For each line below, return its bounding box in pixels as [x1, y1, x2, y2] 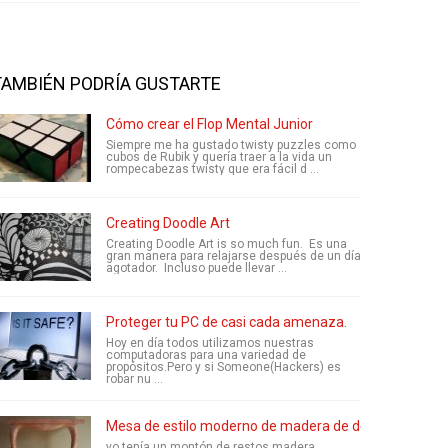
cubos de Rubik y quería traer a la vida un [106, 150, 332, 164]
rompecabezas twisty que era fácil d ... [106, 162, 319, 176]
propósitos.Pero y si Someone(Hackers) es [106, 360, 341, 374]
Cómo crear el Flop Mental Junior [106, 116, 313, 132]
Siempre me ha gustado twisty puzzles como [106, 138, 356, 152]
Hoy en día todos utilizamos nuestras [106, 336, 314, 350]
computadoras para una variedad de [106, 348, 306, 362]
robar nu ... [106, 372, 163, 386]
